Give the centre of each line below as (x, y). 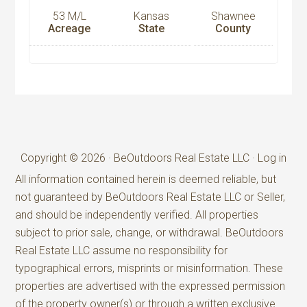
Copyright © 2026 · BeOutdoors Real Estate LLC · (139, 158)
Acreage (70, 28)
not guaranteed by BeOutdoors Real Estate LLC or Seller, (150, 197)
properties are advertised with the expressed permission (150, 286)
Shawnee (233, 16)
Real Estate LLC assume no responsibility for (122, 250)
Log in (272, 158)
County (233, 28)
